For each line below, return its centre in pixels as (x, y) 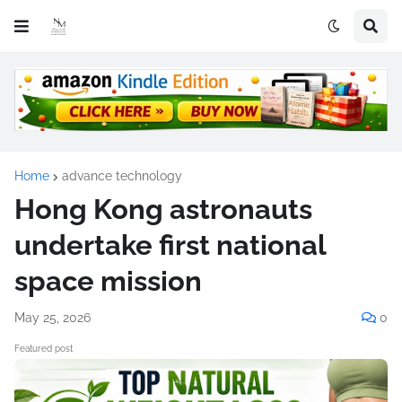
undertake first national (170, 245)
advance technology (122, 175)
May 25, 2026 (52, 317)
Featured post (44, 348)
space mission (108, 280)
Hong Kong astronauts (163, 209)
